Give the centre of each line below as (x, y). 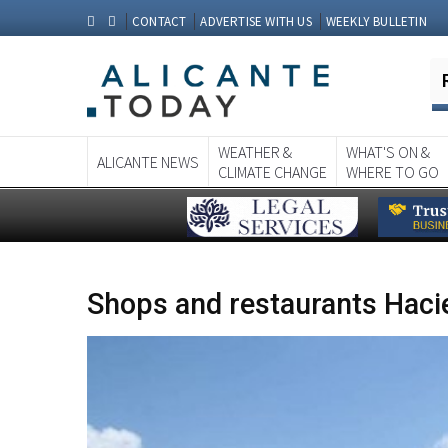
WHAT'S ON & (388, 151)
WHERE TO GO (392, 171)
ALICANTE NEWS (148, 161)
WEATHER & (255, 151)
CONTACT (159, 21)
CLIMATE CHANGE (272, 171)
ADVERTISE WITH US (256, 21)
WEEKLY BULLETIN (376, 21)
